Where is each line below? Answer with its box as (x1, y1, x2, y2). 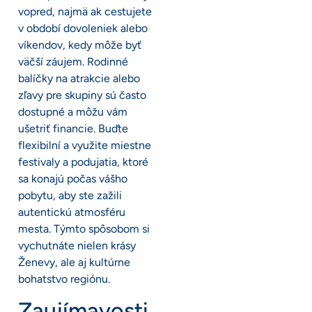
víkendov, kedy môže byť (18, 38, 141, 52)
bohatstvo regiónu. (18, 272, 110, 286)
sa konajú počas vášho (18, 171, 127, 185)
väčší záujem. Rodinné (18, 54, 128, 68)
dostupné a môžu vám (18, 104, 127, 118)
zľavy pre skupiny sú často (18, 88, 146, 102)
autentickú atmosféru (18, 205, 125, 219)
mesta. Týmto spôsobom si (18, 221, 150, 235)
